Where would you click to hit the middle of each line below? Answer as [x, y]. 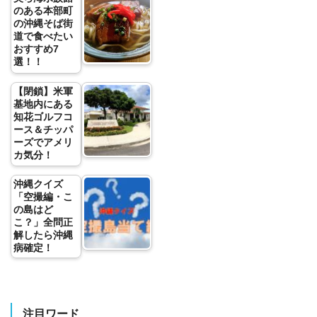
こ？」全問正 [43, 222]
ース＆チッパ [43, 129]
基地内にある [43, 104]
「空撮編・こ [43, 196]
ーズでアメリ [43, 142]
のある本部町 [43, 11]
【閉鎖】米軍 [43, 91]
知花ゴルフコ [43, 116]
